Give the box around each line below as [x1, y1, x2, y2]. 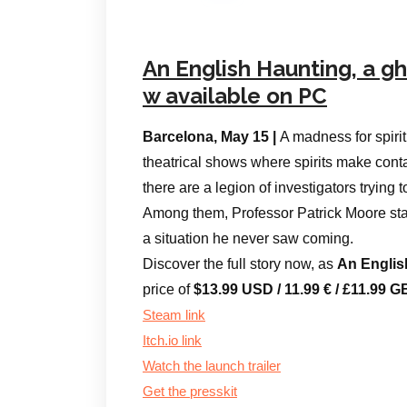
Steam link [143, 307, 205, 323]
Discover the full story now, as [143, 255, 337, 272]
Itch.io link [143, 333, 202, 348]
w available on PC [143, 82, 327, 109]
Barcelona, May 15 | [143, 128, 280, 144]
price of [143, 281, 194, 297]
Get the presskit [143, 383, 237, 399]
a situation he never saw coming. [143, 230, 353, 246]
